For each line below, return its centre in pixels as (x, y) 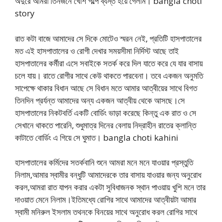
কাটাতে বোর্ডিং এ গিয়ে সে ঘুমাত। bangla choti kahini (97, 137)
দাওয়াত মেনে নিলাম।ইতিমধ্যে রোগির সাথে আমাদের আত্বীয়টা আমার (106, 199)
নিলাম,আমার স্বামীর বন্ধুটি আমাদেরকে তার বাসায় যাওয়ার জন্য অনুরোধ (108, 175)
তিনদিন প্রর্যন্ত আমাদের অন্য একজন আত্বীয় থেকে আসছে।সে (100, 100)
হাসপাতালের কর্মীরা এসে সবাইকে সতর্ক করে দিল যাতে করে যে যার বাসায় (109, 63)
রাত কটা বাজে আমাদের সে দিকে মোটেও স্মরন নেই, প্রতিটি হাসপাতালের (108, 38)
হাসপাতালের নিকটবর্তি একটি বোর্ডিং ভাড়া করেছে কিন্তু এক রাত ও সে (106, 112)
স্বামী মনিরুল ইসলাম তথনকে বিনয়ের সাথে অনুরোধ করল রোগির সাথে (106, 212)
